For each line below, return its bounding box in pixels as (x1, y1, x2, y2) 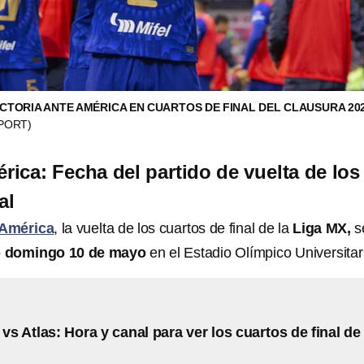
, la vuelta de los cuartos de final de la (54, 220, 293, 237)
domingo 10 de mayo (4, 245, 150, 262)
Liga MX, (292, 220, 352, 237)
